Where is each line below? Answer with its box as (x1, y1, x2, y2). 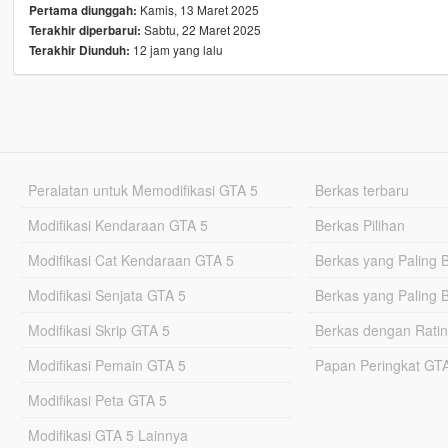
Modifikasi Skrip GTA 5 (27, 319, 170, 340)
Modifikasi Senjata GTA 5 (27, 284, 186, 305)
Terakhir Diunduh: (28, 41, 130, 59)
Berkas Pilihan (315, 214, 406, 235)
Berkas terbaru (315, 179, 410, 200)
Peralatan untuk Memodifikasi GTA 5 (27, 179, 258, 200)
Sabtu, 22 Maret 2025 (140, 20, 261, 38)
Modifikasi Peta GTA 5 (27, 389, 167, 410)
